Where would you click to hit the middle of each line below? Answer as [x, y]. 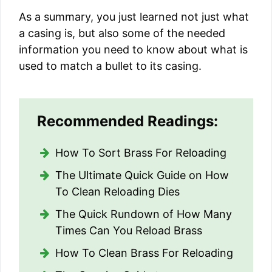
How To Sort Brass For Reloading [141, 153]
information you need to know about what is [133, 50]
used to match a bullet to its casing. [110, 66]
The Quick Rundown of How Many [144, 214]
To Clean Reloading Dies [117, 192]
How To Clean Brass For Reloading [144, 253]
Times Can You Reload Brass [129, 231]
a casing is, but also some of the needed [122, 33]
